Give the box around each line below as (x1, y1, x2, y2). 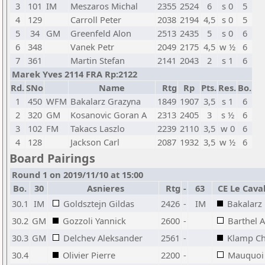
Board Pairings (9, 150, 95, 166)
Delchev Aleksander (63, 232, 143, 244)
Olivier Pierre (63, 249, 115, 261)
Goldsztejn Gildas (63, 198, 134, 209)
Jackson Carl (70, 136, 119, 148)
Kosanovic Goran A (70, 109, 147, 121)
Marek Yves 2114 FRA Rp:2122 (12, 68, 137, 80)
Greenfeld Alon (70, 27, 131, 39)
